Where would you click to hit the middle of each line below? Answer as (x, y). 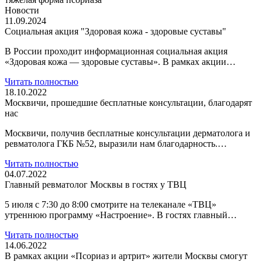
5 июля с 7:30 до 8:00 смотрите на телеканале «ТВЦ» (111, 204)
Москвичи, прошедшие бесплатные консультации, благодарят (128, 103)
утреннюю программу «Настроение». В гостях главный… (121, 215)
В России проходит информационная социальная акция (116, 51)
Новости (22, 10)
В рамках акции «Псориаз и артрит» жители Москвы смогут (126, 256)
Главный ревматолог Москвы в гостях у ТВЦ (96, 185)
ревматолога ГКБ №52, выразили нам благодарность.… (116, 144)
